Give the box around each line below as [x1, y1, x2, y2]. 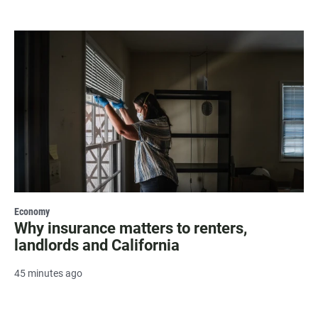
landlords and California [14, 236, 180, 254]
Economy [14, 205, 50, 217]
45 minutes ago [14, 267, 82, 279]
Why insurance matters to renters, [14, 219, 247, 237]
